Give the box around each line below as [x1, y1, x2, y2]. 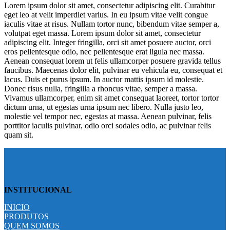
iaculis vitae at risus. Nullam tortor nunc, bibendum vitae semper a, [4, 20, 219, 29]
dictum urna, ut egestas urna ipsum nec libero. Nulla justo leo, [4, 103, 203, 112]
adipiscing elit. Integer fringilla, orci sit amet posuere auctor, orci [4, 38, 211, 47]
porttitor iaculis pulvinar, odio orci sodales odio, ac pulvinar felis [4, 121, 211, 130]
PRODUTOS [4, 212, 49, 221]
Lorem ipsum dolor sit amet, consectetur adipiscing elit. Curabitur [4, 1, 215, 10]
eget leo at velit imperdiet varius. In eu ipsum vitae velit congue [4, 10, 208, 20]
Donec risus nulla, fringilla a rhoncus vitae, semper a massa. [4, 84, 197, 93]
